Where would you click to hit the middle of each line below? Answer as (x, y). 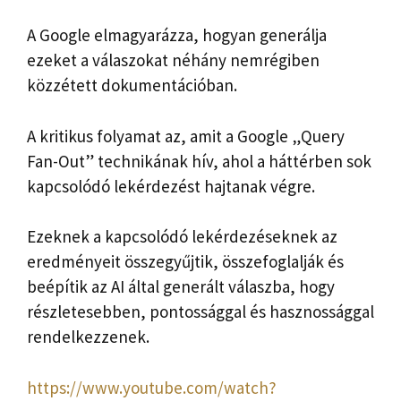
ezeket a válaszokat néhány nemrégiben (173, 60)
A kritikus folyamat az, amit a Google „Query (186, 136)
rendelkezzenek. (88, 337)
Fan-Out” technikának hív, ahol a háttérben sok (199, 161)
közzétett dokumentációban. (132, 85)
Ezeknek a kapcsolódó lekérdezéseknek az (182, 237)
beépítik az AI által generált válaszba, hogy (181, 287)
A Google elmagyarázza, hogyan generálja (177, 35)
